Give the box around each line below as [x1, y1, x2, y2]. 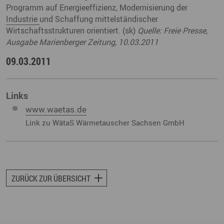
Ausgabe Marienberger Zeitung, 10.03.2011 [6, 36, 158, 48]
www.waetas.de [25, 103, 87, 115]
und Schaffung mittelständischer [39, 13, 158, 25]
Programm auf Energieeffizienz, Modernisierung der [6, 2, 187, 13]
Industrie [6, 13, 39, 25]
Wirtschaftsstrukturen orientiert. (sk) [6, 25, 137, 36]
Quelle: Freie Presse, [137, 25, 207, 36]
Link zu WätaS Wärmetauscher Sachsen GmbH [25, 117, 185, 127]
